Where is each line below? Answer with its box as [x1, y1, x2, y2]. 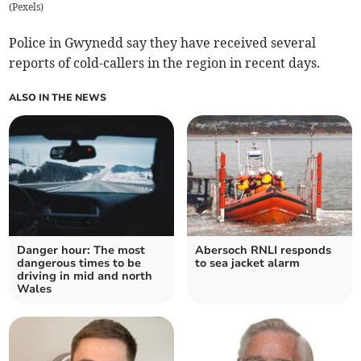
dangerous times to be [17, 255, 142, 272]
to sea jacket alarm [195, 255, 300, 272]
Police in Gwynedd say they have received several [9, 35, 317, 52]
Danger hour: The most [17, 243, 146, 259]
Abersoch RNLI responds [195, 243, 331, 259]
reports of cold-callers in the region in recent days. [9, 55, 321, 72]
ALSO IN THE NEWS [9, 91, 107, 105]
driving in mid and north [17, 268, 153, 284]
